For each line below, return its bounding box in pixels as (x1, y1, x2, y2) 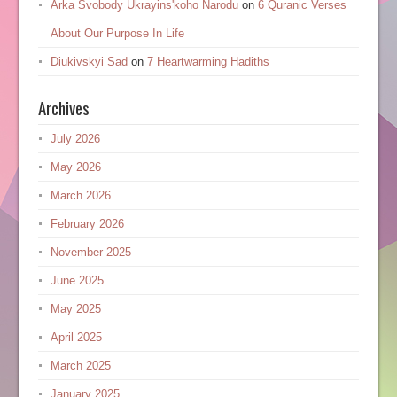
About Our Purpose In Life (50, 27, 184, 40)
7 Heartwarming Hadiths (146, 55, 269, 68)
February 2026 (50, 217, 124, 230)
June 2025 (50, 274, 104, 287)
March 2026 (50, 189, 111, 202)
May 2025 (50, 302, 101, 315)
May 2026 (50, 160, 101, 174)
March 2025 (50, 359, 111, 372)
